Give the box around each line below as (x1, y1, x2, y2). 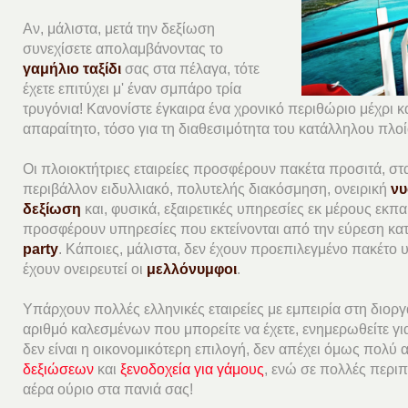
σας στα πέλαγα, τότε (121, 60, 260, 76)
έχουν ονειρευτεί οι (23, 260, 148, 277)
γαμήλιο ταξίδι (23, 60, 122, 76)
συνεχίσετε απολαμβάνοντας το (23, 40, 224, 56)
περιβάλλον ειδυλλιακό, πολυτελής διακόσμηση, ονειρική (23, 180, 392, 197)
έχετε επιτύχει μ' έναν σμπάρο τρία (23, 80, 242, 97)
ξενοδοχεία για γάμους (120, 361, 265, 377)
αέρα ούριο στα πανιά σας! (23, 381, 194, 397)
